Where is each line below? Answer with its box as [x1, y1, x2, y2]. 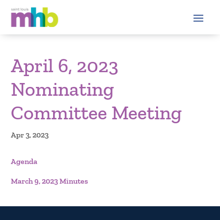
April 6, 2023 [11, 53, 119, 77]
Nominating [11, 77, 114, 101]
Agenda [11, 156, 38, 166]
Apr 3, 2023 [11, 130, 49, 139]
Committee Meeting [11, 100, 182, 124]
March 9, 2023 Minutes [11, 176, 88, 186]
